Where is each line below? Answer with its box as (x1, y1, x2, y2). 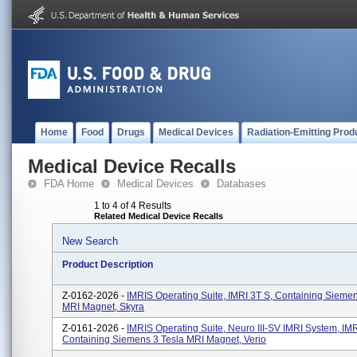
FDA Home (44, 178, 94, 190)
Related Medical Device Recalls (94, 211, 223, 221)
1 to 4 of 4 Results (94, 200, 171, 211)
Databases (217, 178, 266, 190)
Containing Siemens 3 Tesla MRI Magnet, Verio (62, 334, 266, 345)
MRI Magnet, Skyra (62, 301, 144, 312)
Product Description (62, 259, 153, 270)
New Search (62, 235, 118, 247)
